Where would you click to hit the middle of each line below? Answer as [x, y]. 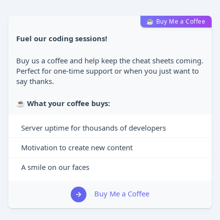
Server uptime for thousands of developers [94, 128]
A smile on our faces [55, 167]
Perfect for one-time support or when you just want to [108, 71]
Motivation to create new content [77, 147]
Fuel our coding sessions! [62, 38]
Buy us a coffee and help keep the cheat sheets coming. [110, 60]
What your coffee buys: [69, 103]
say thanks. [35, 81]
